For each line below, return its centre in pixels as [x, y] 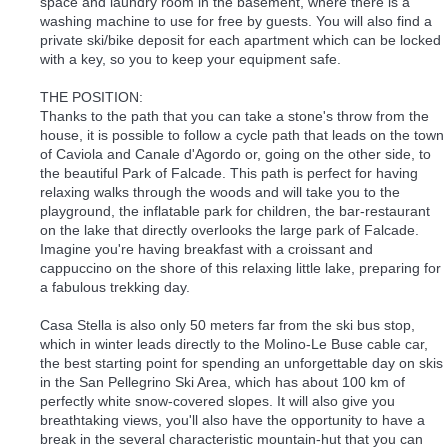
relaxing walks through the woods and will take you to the [220, 192]
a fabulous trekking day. [115, 287]
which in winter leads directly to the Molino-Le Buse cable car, [234, 344]
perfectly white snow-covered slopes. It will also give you [217, 401]
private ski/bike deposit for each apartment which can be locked [240, 40]
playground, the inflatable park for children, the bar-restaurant [235, 211]
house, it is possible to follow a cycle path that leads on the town [242, 135]
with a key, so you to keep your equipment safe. [190, 59]
